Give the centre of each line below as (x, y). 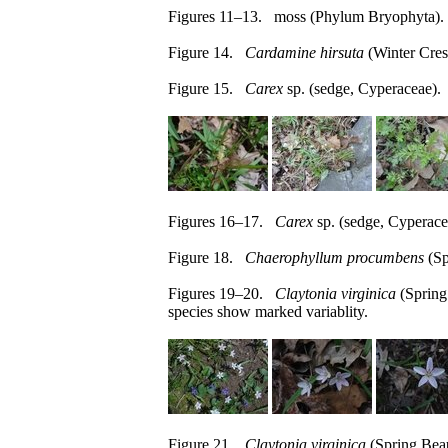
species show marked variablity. (268, 311)
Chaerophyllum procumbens (334, 257)
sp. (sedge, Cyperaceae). (362, 88)
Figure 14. (206, 52)
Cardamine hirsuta (304, 52)
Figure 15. (206, 88)
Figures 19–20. (221, 293)
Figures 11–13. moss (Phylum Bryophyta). (306, 16)
